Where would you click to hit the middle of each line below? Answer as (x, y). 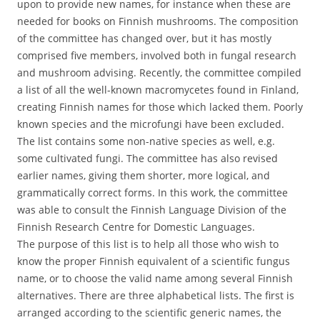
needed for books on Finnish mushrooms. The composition (158, 21)
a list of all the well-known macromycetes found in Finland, (158, 90)
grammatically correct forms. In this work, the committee (152, 193)
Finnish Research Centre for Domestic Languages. (136, 227)
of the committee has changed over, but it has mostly (144, 39)
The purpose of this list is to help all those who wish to (148, 244)
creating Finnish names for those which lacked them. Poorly (160, 107)
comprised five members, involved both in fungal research (157, 56)
